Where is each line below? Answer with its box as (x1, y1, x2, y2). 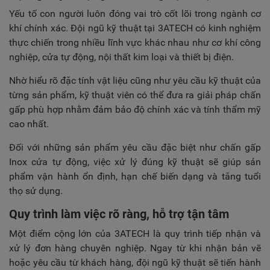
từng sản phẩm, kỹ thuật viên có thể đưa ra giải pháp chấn (9, 89, 261, 101)
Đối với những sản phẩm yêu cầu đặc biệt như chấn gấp (9, 142, 261, 153)
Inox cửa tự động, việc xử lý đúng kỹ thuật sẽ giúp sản (9, 156, 261, 168)
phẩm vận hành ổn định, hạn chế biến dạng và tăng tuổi (9, 171, 261, 182)
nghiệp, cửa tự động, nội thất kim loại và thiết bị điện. (9, 51, 234, 63)
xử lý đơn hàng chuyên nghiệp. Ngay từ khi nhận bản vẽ (9, 242, 261, 254)
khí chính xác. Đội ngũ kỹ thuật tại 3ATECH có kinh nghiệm (9, 22, 261, 34)
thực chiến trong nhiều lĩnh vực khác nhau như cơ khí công (9, 37, 261, 48)
